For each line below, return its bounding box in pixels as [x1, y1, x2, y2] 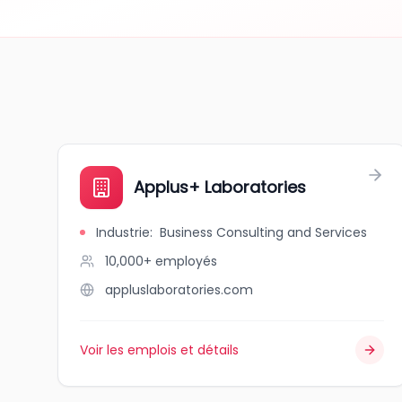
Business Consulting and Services [160, 223, 367, 241]
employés [155, 252, 217, 270]
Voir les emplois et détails [80, 341, 239, 359]
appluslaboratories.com [105, 281, 253, 299]
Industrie [96, 223, 150, 241]
